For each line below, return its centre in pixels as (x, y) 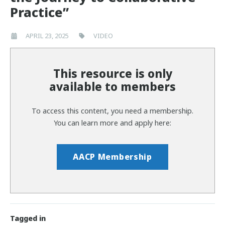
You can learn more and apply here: (113, 123)
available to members (113, 87)
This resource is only (113, 74)
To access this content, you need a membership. (113, 110)
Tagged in (28, 218)
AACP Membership (113, 157)
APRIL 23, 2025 (47, 36)
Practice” (39, 12)
